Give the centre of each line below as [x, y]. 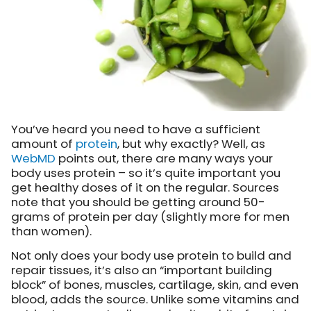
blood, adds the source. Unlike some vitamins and [155, 299]
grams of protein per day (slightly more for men [150, 216]
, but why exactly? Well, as [191, 143]
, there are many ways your [195, 158]
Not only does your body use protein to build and [151, 255]
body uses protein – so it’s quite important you [146, 173]
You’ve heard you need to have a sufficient [136, 129]
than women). [51, 231]
